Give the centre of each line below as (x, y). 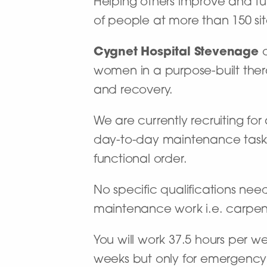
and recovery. (133, 91)
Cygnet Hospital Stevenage (176, 53)
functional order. (140, 160)
